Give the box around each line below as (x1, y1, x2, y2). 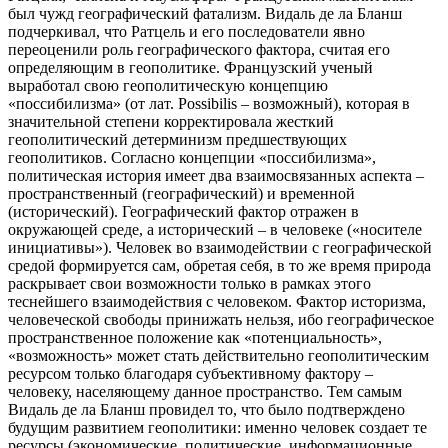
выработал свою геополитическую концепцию (8, 77, 328, 95)
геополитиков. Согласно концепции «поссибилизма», (8, 149, 376, 167)
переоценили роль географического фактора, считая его (8, 41, 390, 59)
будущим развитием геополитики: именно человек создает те (8, 419, 427, 437)
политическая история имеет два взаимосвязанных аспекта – (8, 167, 424, 185)
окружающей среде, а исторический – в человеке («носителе (8, 221, 422, 239)
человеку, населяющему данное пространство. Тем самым (8, 383, 402, 401)
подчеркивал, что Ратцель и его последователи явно (8, 23, 365, 41)
